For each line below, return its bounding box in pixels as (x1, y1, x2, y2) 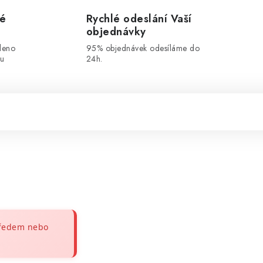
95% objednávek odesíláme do (86, 42, 200, 54)
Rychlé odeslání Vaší (86, 11, 192, 26)
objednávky (86, 24, 146, 39)
